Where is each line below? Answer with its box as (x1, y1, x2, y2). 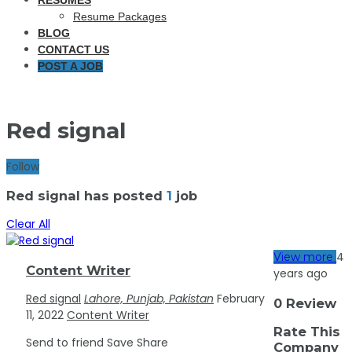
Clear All (6, 216, 50, 233)
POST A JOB (38, 60, 103, 72)
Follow (6, 158, 39, 174)
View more (273, 250, 337, 265)
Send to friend (26, 335, 104, 350)
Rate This (273, 324, 341, 339)
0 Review (273, 295, 337, 311)
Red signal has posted (6, 187, 167, 203)
